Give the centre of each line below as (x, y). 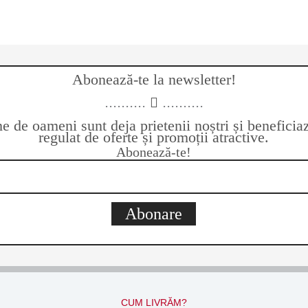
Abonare (154, 214)
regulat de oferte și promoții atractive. (154, 137)
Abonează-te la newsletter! (154, 79)
